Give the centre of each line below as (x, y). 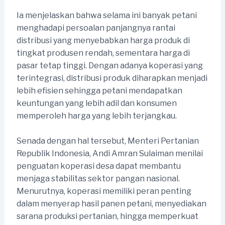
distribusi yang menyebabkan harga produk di (103, 40)
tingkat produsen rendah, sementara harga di (103, 53)
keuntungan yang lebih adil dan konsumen (96, 103)
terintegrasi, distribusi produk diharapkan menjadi (112, 78)
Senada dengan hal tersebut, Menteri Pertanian (107, 141)
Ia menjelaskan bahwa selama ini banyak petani (106, 15)
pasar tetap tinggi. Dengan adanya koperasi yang (109, 65)
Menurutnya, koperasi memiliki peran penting (104, 191)
